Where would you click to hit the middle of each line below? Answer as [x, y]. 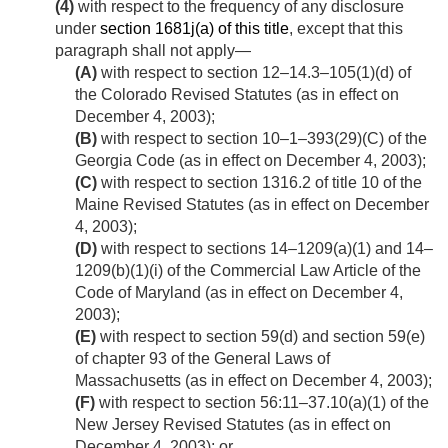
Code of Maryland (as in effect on [193, 293]
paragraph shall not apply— [153, 51]
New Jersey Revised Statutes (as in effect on [233, 425]
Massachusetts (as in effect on [183, 381]
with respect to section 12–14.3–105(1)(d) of [254, 73]
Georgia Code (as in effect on [180, 161]
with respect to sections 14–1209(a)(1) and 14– [265, 249]
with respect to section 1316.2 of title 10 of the [259, 183]
